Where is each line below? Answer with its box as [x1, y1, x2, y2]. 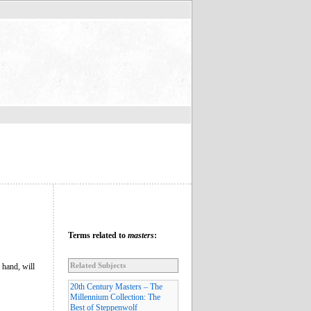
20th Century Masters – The [70, 281, 162, 292]
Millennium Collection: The [70, 292, 160, 302]
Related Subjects [70, 260, 126, 269]
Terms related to [68, 230, 128, 240]
